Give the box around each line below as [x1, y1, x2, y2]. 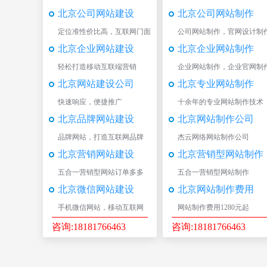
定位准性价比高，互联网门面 [58, 27, 151, 36]
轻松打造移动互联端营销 [58, 63, 136, 71]
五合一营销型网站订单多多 [58, 168, 144, 176]
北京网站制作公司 [178, 114, 254, 124]
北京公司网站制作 [178, 8, 254, 18]
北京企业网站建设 [58, 44, 134, 54]
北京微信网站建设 [58, 184, 134, 194]
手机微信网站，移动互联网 [58, 203, 144, 212]
